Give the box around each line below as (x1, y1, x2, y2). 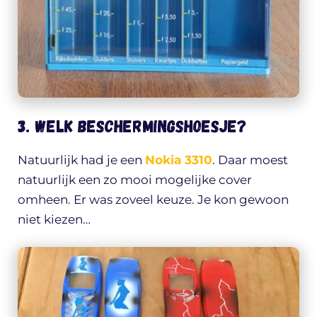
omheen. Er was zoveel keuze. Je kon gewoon (18, 192, 289, 207)
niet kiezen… (18, 212, 91, 226)
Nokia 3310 (145, 152, 212, 167)
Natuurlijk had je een (18, 152, 145, 167)
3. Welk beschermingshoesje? (18, 115, 247, 136)
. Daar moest (212, 152, 288, 167)
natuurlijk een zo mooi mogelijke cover (18, 172, 252, 187)
